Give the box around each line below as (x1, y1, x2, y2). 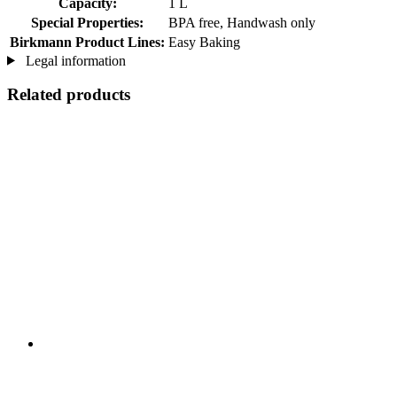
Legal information (21, 52, 126, 68)
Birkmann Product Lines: (10, 34, 165, 50)
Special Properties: (31, 14, 144, 30)
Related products (7, 85, 130, 105)
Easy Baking (168, 34, 240, 50)
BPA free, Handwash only (168, 14, 315, 30)
